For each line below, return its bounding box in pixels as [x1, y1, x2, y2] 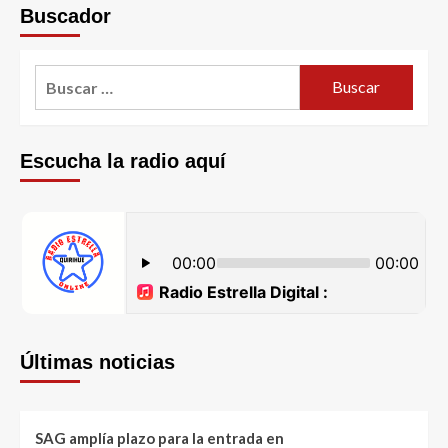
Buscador [20, 4, 111, 27]
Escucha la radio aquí [20, 149, 226, 172]
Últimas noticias [20, 350, 175, 373]
